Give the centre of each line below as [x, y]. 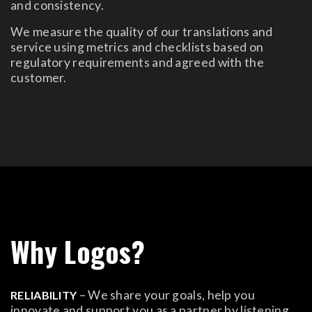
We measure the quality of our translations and [142, 31]
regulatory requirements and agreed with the [137, 62]
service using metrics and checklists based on [137, 47]
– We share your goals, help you [167, 295]
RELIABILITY [45, 295]
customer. [39, 77]
